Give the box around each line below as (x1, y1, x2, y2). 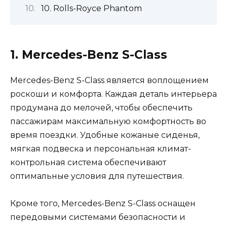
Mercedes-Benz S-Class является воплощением (10, 75, 209, 85)
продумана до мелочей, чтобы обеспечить (10, 102, 193, 112)
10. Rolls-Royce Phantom (41, 4, 142, 14)
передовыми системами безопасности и (10, 212, 185, 222)
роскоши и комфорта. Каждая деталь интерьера (10, 89, 217, 99)
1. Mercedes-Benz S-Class (10, 47, 167, 62)
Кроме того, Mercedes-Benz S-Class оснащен (10, 198, 196, 208)
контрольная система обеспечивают (10, 157, 166, 167)
